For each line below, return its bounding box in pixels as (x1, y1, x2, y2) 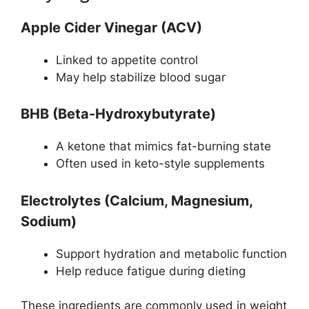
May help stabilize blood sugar (56, 70, 226, 84)
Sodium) (21, 212, 77, 230)
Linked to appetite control (56, 52, 198, 67)
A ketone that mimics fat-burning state (56, 139, 271, 154)
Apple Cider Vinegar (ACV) (21, 19, 202, 36)
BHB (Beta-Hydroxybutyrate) (21, 106, 216, 123)
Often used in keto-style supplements (56, 157, 265, 171)
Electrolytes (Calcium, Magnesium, (21, 192, 252, 209)
